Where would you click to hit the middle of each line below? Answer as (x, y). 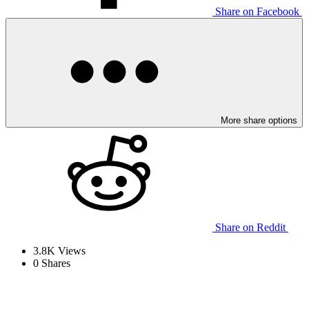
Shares (54, 263)
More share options (259, 120)
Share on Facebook (257, 11)
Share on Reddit (250, 227)
